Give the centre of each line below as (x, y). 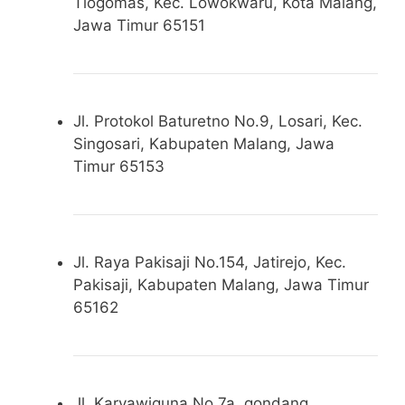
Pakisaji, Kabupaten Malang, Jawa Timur (221, 284)
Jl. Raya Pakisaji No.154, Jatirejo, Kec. (210, 262)
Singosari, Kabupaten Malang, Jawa (204, 143)
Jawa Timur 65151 (139, 25)
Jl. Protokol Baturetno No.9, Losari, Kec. (218, 121)
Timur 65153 (119, 166)
